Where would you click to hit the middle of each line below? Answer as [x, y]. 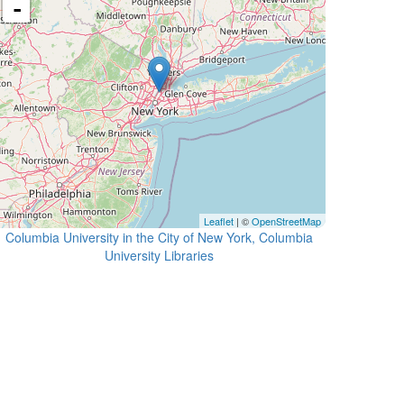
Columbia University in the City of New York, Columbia [159, 237]
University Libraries [159, 255]
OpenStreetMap [286, 221]
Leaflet [219, 221]
